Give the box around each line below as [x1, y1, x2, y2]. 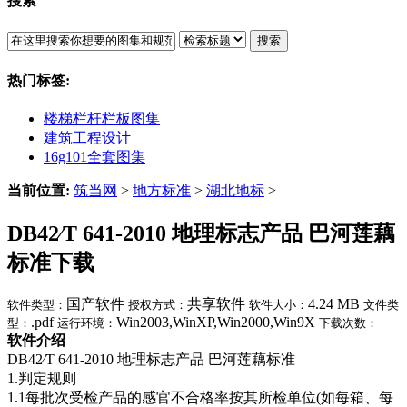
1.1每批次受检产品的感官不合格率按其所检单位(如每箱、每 [7, 389, 393, 405]
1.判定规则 [7, 370, 76, 386]
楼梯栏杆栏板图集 [44, 110, 160, 126]
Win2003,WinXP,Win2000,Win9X [116, 313, 315, 330]
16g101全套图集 [44, 148, 145, 164]
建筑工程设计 [44, 129, 131, 145]
